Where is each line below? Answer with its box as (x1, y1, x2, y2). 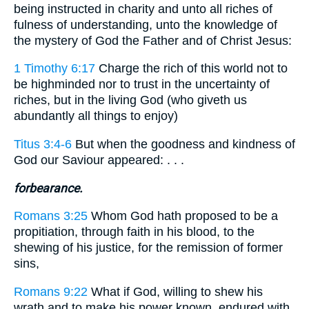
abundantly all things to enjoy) (14, 109, 178, 123)
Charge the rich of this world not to (95, 61, 288, 76)
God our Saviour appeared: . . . (14, 153, 184, 168)
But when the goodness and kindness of (72, 137, 295, 152)
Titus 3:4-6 (14, 137, 72, 152)
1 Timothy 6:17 (14, 61, 95, 76)
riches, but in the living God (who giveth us (14, 93, 247, 108)
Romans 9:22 (14, 284, 88, 299)
